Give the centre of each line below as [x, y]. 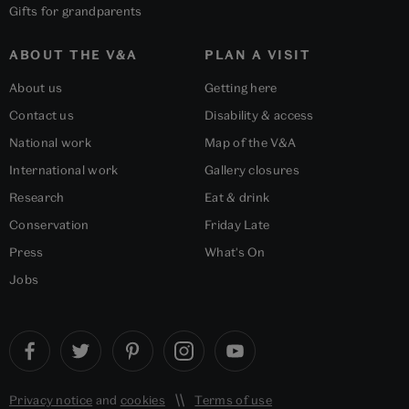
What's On [235, 252]
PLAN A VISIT [257, 55]
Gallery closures [252, 170]
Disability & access [259, 115]
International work [64, 170]
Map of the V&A [251, 143]
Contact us [42, 115]
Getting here [241, 88]
